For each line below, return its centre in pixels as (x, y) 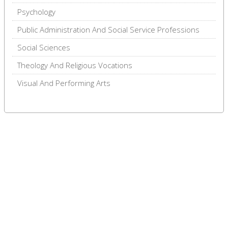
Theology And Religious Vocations (75, 65)
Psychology (36, 11)
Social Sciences (44, 47)
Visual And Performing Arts (64, 83)
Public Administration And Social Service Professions (108, 29)
